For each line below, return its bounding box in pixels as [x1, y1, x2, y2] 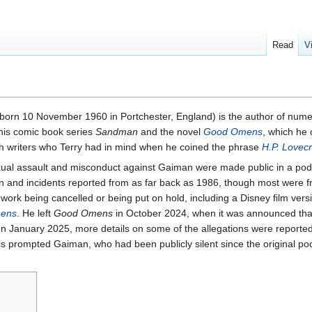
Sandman [95, 126, 138, 138]
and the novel [138, 126, 203, 138]
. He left [17, 208, 54, 219]
